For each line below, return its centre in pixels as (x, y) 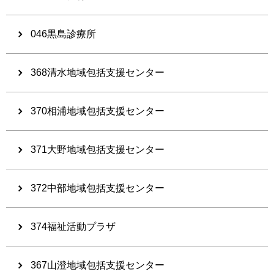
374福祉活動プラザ (73, 226)
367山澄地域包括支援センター (98, 265)
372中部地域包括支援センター (98, 188)
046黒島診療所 (63, 34)
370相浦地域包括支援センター (98, 111)
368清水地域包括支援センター (98, 72)
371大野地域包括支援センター (98, 149)
